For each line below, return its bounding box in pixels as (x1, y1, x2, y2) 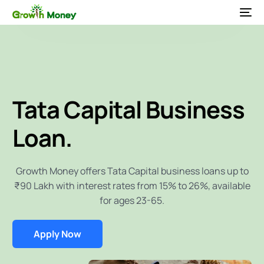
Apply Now (34, 227, 82, 240)
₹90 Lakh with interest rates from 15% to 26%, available (14, 179, 250, 192)
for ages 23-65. (100, 194, 164, 207)
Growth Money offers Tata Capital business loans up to (15, 164, 249, 177)
